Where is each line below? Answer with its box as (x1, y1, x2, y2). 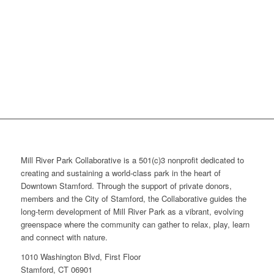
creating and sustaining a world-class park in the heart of (20, 167, 221, 179)
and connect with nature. (20, 231, 108, 243)
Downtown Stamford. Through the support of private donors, (20, 180, 232, 192)
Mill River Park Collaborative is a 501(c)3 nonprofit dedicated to (20, 154, 244, 166)
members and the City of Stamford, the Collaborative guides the (20, 193, 246, 205)
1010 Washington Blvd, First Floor (20, 251, 141, 263)
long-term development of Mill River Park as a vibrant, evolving (20, 206, 243, 218)
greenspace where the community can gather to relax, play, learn (20, 218, 250, 231)
